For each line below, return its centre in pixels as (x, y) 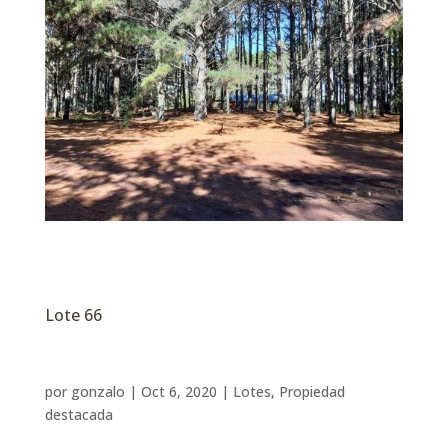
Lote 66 (73, 315)
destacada (78, 414)
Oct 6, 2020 (178, 391)
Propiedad (311, 391)
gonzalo (97, 391)
